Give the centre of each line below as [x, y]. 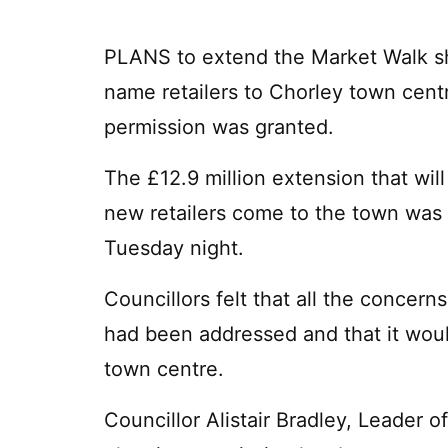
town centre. [164, 368]
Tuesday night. [174, 247]
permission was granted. [219, 126]
